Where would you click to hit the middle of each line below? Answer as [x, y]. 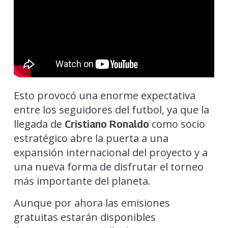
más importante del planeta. [82, 181]
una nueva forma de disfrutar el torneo [108, 167]
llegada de [39, 124]
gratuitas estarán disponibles [84, 217]
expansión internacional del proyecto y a [110, 153]
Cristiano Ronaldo [107, 124]
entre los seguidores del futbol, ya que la [111, 110]
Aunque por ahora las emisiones [92, 203]
